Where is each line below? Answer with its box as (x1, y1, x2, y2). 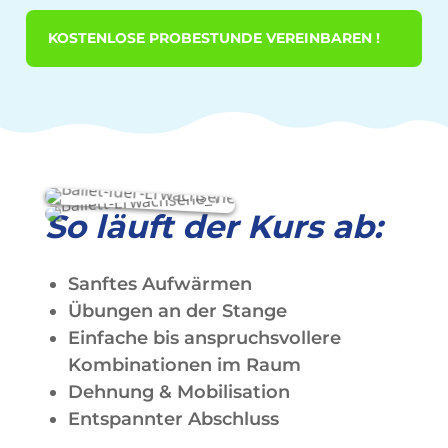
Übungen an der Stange (67, 300, 287, 323)
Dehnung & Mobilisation (67, 381, 290, 404)
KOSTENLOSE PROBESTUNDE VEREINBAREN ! (48, 29, 380, 48)
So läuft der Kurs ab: (44, 207, 382, 247)
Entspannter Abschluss (67, 408, 279, 431)
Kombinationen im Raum (67, 354, 301, 377)
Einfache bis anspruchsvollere (67, 327, 341, 350)
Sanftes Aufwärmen (67, 273, 252, 296)
